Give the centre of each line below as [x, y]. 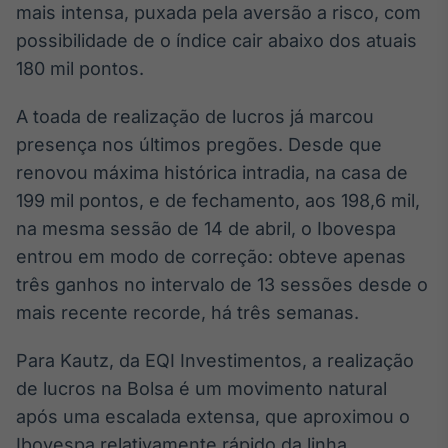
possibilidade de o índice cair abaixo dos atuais [216, 40]
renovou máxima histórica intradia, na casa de [212, 172]
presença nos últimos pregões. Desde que [199, 144]
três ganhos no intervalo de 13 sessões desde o [222, 284]
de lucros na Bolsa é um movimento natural [201, 388]
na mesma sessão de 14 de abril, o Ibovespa [206, 228]
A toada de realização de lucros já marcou [195, 116]
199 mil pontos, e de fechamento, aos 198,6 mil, [218, 200]
